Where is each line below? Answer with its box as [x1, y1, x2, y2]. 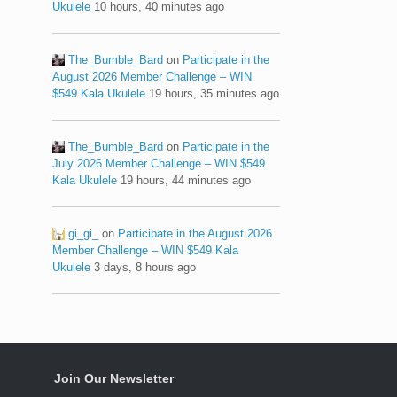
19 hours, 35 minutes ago [149, 86, 280, 100]
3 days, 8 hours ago [94, 260, 197, 274]
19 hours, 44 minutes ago [121, 173, 252, 187]
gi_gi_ [68, 226, 99, 240]
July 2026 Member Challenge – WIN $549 [52, 156, 266, 170]
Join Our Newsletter [54, 370, 174, 385]
